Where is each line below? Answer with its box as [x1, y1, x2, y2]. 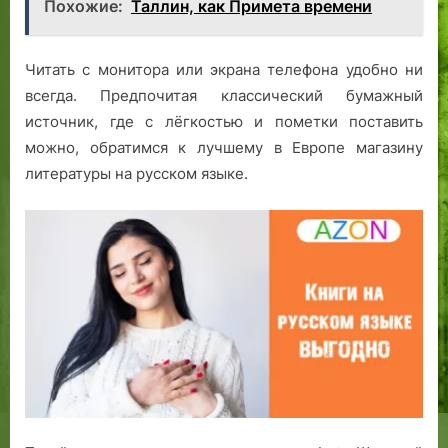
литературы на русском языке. [25, 164, 248, 184]
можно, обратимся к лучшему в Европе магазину [25, 138, 423, 158]
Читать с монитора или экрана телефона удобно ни [25, 60, 423, 80]
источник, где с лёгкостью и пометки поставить [25, 112, 423, 132]
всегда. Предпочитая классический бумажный [25, 86, 423, 106]
